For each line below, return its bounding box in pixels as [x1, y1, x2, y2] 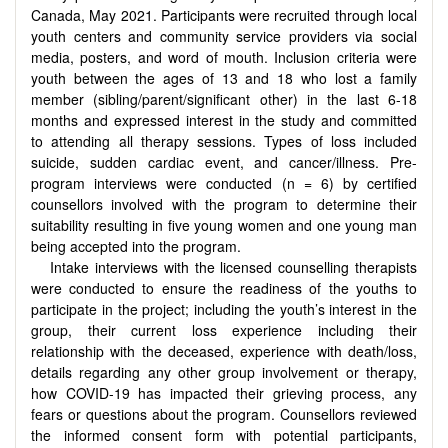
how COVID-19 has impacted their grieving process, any [31, 383, 417, 404]
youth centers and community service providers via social [31, 26, 417, 47]
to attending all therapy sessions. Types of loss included [31, 131, 417, 152]
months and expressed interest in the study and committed [31, 110, 417, 131]
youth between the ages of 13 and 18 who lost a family [31, 68, 417, 89]
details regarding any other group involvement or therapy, [31, 362, 417, 383]
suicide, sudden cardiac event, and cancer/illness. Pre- [31, 152, 417, 173]
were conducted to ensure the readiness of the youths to [31, 278, 417, 299]
